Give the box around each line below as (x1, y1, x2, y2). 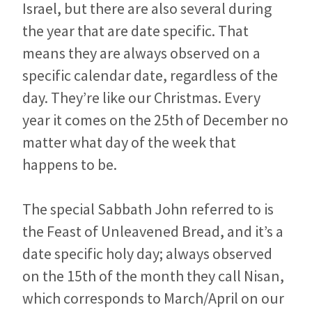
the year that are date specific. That (22, 20, 249, 40)
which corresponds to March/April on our (22, 288, 284, 308)
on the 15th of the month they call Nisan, (22, 265, 284, 286)
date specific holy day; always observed (22, 243, 272, 263)
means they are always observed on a (22, 42, 260, 63)
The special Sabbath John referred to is (22, 198, 274, 219)
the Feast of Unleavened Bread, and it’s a (22, 221, 283, 241)
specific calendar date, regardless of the (22, 65, 278, 85)
